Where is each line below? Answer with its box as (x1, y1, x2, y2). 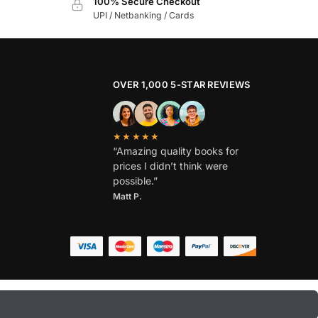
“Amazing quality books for (113, 145, 238, 158)
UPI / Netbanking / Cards (92, 10, 194, 21)
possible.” (113, 175, 158, 187)
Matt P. (113, 191, 142, 202)
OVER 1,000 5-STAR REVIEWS (113, 79, 251, 91)
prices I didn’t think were (113, 160, 228, 172)
